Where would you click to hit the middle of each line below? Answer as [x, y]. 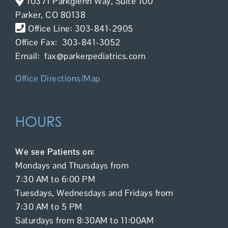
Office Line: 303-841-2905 [79, 28]
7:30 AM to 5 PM [49, 206]
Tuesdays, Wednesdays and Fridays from [94, 193]
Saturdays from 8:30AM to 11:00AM [84, 220]
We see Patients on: [55, 151]
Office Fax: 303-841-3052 [68, 42]
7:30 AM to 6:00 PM [55, 179]
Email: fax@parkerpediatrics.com [80, 56]
